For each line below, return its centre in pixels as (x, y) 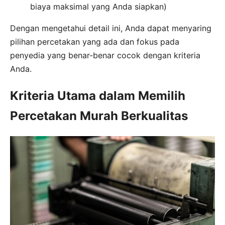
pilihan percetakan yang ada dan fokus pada (95, 42)
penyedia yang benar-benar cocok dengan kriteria (105, 55)
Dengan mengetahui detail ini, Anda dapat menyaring (111, 28)
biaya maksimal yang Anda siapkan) (98, 7)
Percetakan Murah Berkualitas (99, 116)
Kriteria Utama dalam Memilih (98, 96)
